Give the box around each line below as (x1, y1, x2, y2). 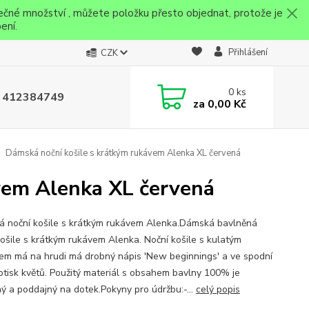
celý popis (195, 283, 240, 296)
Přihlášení (228, 46, 268, 59)
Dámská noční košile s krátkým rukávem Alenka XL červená (3, 147, 241, 159)
